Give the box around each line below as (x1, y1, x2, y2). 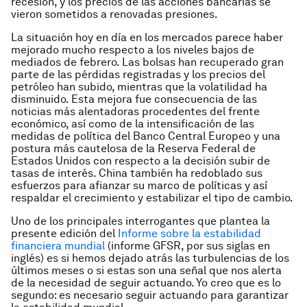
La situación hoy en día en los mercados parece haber (11, 31, 283, 44)
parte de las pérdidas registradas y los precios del (11, 68, 265, 81)
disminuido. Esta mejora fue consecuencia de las (11, 93, 257, 106)
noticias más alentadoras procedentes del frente (11, 105, 260, 118)
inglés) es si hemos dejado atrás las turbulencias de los (11, 251, 289, 265)
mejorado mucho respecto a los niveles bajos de (11, 43, 254, 56)
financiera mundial (11, 239, 105, 252)
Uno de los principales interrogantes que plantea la (11, 214, 270, 228)
